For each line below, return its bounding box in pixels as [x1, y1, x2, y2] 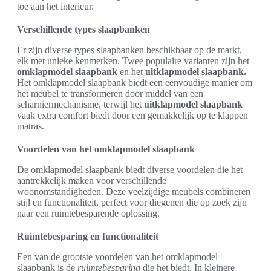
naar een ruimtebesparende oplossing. [17, 208, 160, 219]
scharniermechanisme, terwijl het [17, 99, 144, 110]
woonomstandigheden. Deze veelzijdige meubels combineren [17, 186, 250, 197]
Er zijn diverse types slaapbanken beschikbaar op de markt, [17, 45, 242, 56]
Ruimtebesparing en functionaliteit [17, 231, 158, 242]
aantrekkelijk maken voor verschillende [17, 175, 166, 186]
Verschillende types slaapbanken [17, 24, 150, 35]
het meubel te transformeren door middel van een [17, 88, 203, 99]
